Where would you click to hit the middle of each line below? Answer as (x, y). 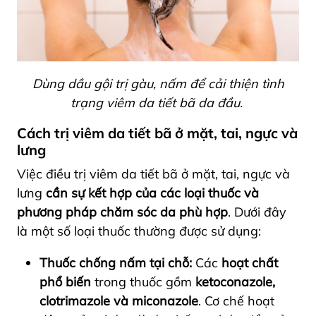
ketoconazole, (233, 281)
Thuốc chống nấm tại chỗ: (116, 262)
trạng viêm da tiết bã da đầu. (156, 102)
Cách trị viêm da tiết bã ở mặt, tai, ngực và (157, 133)
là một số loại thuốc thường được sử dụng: (141, 231)
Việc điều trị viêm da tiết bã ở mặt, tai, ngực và (153, 174)
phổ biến (65, 281)
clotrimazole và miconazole (119, 300)
